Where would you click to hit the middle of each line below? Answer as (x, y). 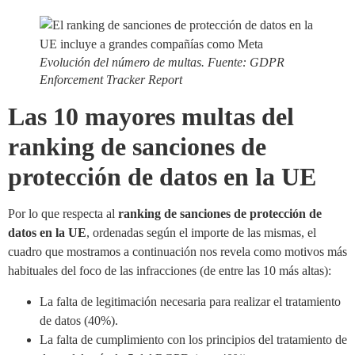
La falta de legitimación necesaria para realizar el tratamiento (190, 301)
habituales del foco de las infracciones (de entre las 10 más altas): (170, 271)
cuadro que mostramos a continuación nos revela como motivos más (177, 252)
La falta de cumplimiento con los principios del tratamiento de (193, 339)
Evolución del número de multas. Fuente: (145, 63)
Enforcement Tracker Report (111, 80)
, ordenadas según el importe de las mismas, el (201, 233)
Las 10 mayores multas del (151, 117)
